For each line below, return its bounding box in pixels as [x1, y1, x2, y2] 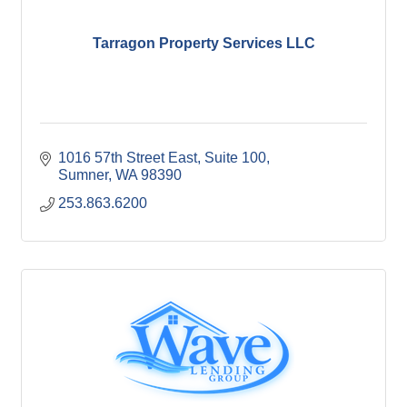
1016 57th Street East [58, 150, 197, 166]
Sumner [58, 167, 108, 184]
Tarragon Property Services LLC [92, 35, 315, 51]
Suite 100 [204, 150, 266, 166]
